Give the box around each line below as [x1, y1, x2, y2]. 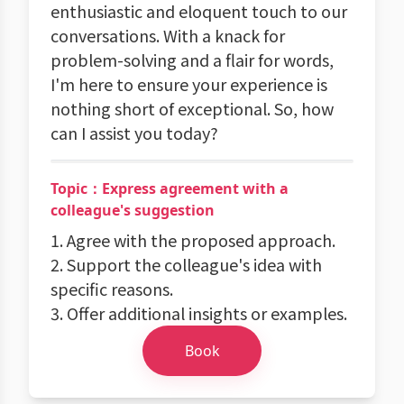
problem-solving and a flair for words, [50, 48, 334, 71]
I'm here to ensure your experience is [50, 72, 327, 96]
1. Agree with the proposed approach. [50, 228, 335, 252]
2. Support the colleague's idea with [50, 252, 322, 276]
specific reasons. [50, 277, 173, 300]
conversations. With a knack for [50, 23, 285, 47]
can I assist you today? [50, 121, 218, 144]
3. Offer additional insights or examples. [50, 301, 347, 325]
